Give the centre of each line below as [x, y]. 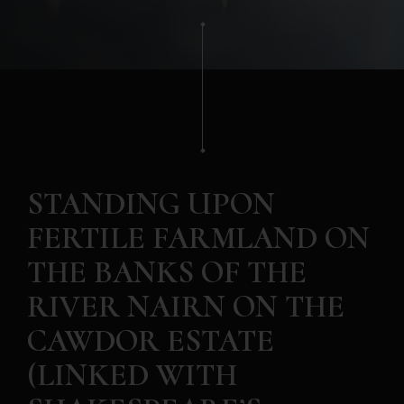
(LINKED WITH [132, 375]
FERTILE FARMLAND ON [198, 238]
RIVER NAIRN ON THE [186, 307]
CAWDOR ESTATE [151, 341]
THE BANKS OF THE [167, 272]
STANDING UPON [151, 204]
